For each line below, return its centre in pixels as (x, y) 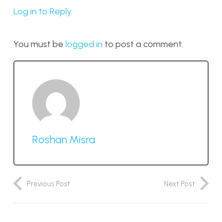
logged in (84, 44)
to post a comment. (143, 44)
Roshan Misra (64, 139)
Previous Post (49, 184)
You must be (39, 44)
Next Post (180, 184)
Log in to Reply (42, 11)
